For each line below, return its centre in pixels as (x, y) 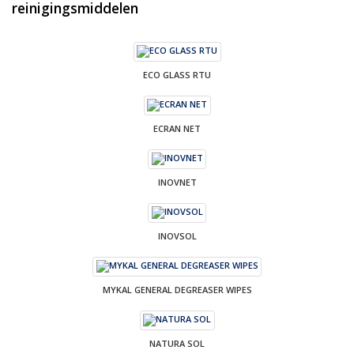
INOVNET (177, 182)
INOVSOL (177, 235)
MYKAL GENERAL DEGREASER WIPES (177, 289)
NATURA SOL (177, 343)
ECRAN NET (177, 128)
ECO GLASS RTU (177, 74)
